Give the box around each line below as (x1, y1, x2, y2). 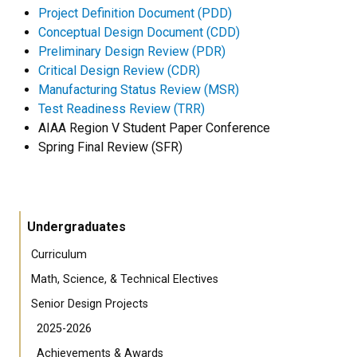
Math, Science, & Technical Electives (31, 273, 218, 287)
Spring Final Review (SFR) (38, 139, 182, 155)
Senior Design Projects (31, 297, 148, 312)
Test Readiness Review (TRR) (38, 101, 205, 117)
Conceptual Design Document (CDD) (38, 25, 240, 41)
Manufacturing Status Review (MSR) (38, 82, 239, 98)
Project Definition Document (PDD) (38, 6, 232, 22)
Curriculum (31, 248, 87, 262)
